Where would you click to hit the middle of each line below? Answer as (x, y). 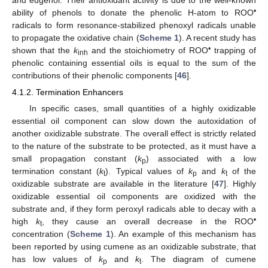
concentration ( (41, 234)
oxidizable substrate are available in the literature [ (113, 184)
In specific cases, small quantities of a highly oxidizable (142, 109)
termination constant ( (56, 171)
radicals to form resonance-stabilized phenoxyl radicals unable (134, 25)
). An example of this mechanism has (183, 234)
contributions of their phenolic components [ (95, 75)
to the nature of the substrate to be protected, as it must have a (134, 146)
